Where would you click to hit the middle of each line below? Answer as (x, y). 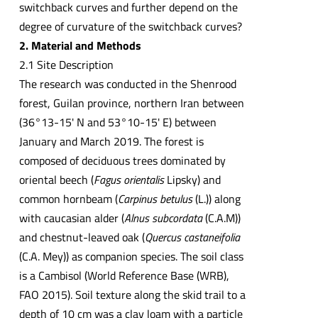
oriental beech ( (56, 179)
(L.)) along (216, 198)
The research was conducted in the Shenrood (127, 83)
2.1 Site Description (66, 64)
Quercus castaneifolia (192, 237)
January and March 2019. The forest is (111, 141)
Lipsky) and (193, 179)
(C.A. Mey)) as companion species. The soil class (131, 256)
